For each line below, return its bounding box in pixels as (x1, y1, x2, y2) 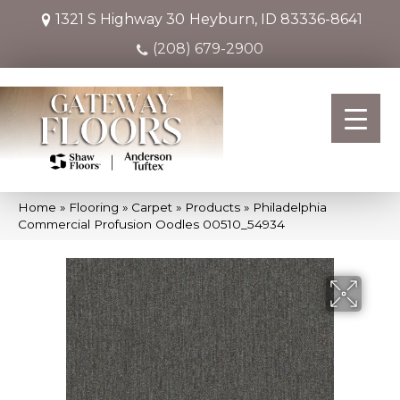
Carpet (131, 199, 172, 214)
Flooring (69, 199, 119, 214)
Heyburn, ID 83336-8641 (189, 11, 362, 28)
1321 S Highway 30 (55, 11, 185, 28)
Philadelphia (253, 199, 327, 214)
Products (185, 199, 240, 214)
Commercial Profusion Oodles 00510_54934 (18, 216, 285, 231)
